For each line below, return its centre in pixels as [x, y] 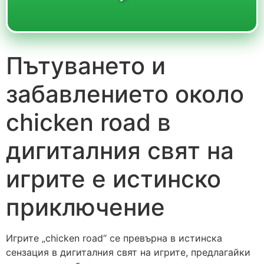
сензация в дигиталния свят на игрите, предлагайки [128, 252]
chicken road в [88, 122]
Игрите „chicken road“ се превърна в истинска [114, 238]
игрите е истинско [113, 179]
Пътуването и [86, 65]
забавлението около [125, 94]
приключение [85, 207]
